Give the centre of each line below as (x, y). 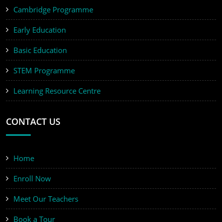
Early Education (40, 30)
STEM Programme (44, 71)
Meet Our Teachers (46, 199)
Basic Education (40, 50)
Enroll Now (32, 179)
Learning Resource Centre (57, 91)
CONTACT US (33, 122)
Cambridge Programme (53, 10)
